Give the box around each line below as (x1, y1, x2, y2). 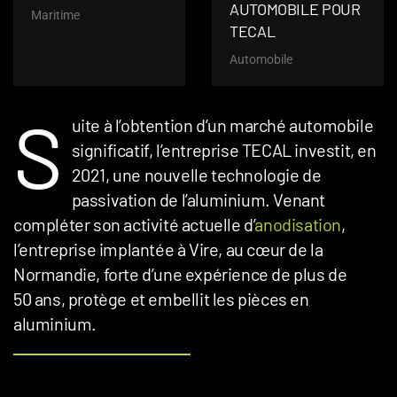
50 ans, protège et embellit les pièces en (13, 288, 309, 309)
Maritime (31, 8, 80, 22)
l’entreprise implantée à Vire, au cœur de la (13, 238, 323, 260)
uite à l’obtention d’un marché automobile (71, 114, 374, 136)
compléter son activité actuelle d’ (13, 214, 255, 235)
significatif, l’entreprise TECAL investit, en (71, 139, 377, 160)
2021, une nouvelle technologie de (71, 164, 322, 185)
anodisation (254, 214, 342, 235)
